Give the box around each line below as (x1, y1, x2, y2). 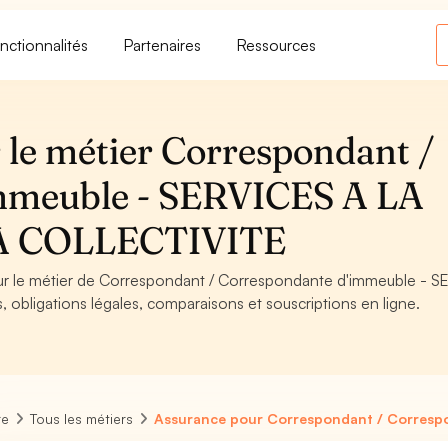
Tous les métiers (30, 410, 134, 427)
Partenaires (124, 34, 202, 55)
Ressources (237, 34, 317, 55)
